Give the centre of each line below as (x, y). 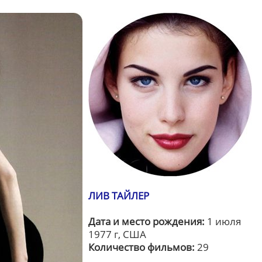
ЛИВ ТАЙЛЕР (119, 196)
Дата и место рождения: (146, 221)
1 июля (223, 221)
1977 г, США (117, 234)
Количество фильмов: (142, 247)
